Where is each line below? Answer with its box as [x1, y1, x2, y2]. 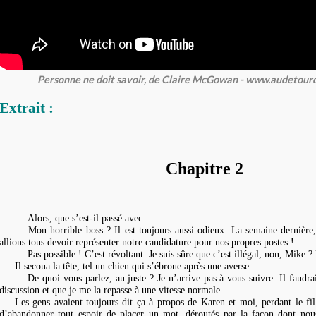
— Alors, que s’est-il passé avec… [14, 212, 152, 224]
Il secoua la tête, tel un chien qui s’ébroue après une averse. [14, 260, 252, 272]
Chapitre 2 [166, 159, 243, 178]
